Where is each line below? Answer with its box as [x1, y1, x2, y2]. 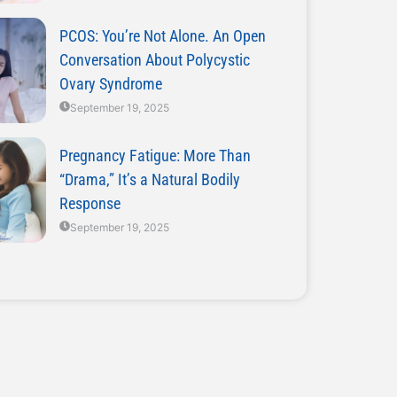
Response [58, 194, 121, 213]
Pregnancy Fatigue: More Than [58, 146, 251, 165]
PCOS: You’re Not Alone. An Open [58, 27, 266, 45]
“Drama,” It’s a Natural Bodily [58, 170, 240, 189]
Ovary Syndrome [58, 74, 162, 93]
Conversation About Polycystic [58, 51, 250, 69]
